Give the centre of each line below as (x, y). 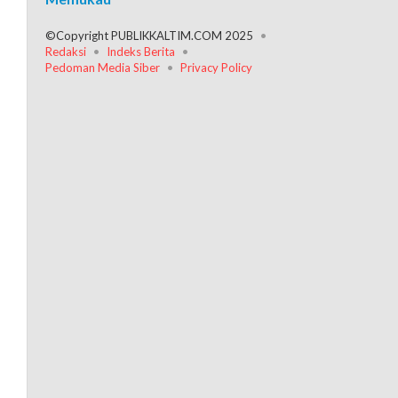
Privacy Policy (217, 68)
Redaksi (66, 52)
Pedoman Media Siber (103, 68)
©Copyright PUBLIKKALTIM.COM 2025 (150, 36)
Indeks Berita (141, 52)
